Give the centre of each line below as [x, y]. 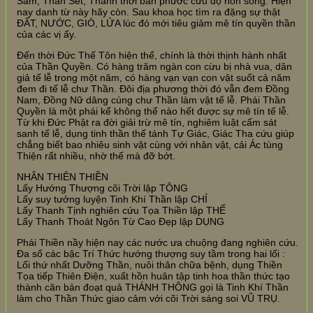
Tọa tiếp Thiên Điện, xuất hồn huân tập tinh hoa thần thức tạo [153, 276]
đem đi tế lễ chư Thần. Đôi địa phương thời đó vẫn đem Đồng [153, 88]
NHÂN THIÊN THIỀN [63, 176]
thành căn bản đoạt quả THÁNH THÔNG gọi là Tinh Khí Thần [153, 287]
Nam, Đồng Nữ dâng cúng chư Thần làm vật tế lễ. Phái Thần [151, 100]
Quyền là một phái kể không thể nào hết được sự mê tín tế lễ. [153, 111]
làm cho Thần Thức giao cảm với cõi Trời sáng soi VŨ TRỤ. [148, 298]
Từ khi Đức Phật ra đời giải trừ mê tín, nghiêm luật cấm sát [147, 122]
